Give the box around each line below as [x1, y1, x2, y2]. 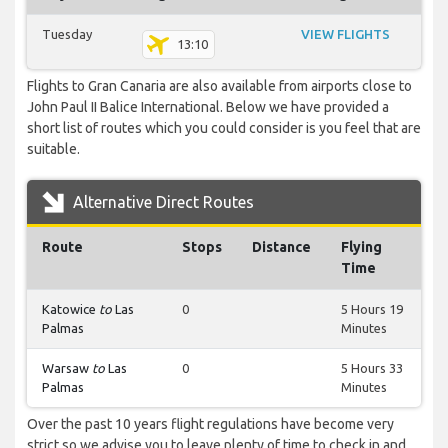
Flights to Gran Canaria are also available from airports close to [27, 78, 412, 95]
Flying [341, 239, 382, 256]
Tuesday [42, 27, 92, 42]
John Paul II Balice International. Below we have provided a [27, 99, 389, 116]
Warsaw [42, 361, 92, 376]
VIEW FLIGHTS [301, 27, 390, 42]
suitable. [27, 141, 80, 158]
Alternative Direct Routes [69, 193, 254, 212]
